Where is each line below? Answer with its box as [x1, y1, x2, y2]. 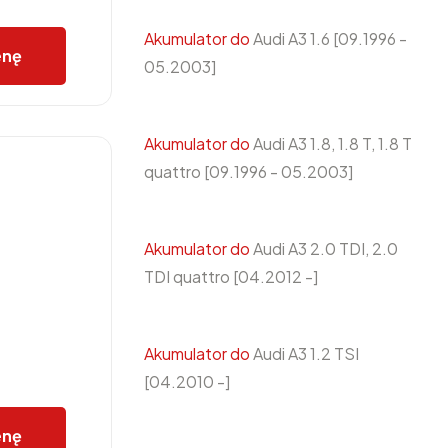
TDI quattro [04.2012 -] [144, 266, 318, 287]
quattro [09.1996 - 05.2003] [144, 161, 353, 182]
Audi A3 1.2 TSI [250, 343, 359, 364]
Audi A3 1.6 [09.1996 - [250, 28, 407, 49]
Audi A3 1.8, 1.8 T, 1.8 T [250, 133, 412, 154]
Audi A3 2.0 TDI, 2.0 [250, 238, 398, 259]
